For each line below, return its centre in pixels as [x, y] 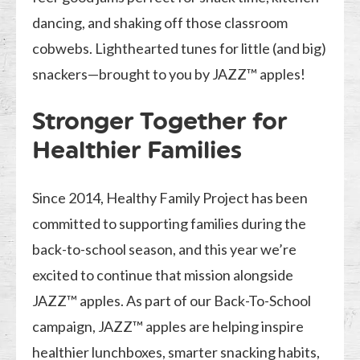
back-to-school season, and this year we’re [165, 250]
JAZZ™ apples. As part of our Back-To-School [172, 301]
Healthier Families [137, 150]
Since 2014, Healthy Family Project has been [170, 198]
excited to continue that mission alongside [163, 275]
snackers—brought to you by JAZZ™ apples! [169, 74]
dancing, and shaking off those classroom [160, 23]
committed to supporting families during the [170, 224]
